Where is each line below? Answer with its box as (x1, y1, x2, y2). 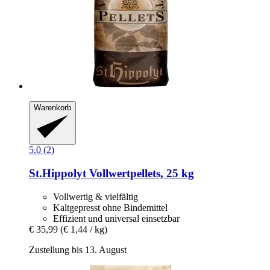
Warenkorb (34, 102, 71, 112)
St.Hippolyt (29, 166, 86, 180)
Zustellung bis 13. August (29, 244, 127, 255)
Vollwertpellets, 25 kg (86, 166, 194, 180)
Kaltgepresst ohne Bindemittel (53, 202, 168, 213)
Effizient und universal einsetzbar (53, 213, 180, 224)
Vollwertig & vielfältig (53, 191, 138, 202)
